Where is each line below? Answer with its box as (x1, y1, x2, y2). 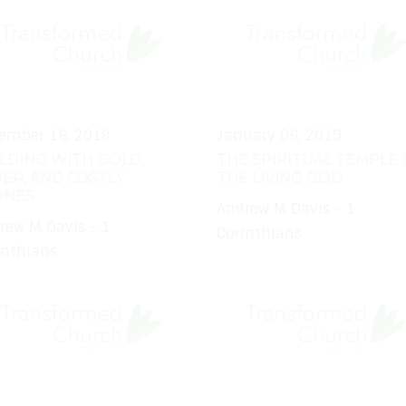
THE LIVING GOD (217, 169, 343, 187)
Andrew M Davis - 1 (217, 199, 355, 219)
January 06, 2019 (217, 125, 342, 145)
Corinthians (217, 224, 302, 244)
